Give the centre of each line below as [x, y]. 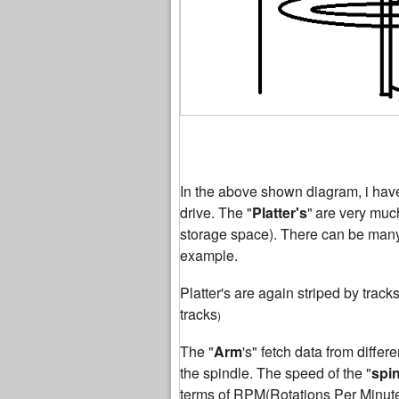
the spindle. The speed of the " [276, 373]
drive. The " [216, 213]
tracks [199, 314]
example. [209, 256]
